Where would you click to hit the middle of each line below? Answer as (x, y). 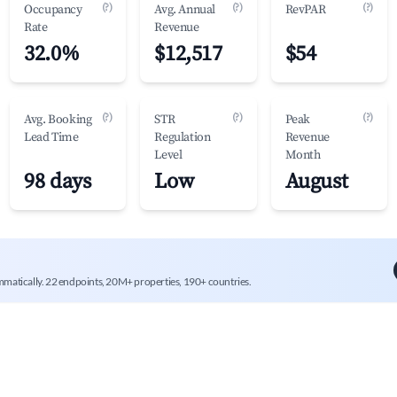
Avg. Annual (185, 10)
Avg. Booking (58, 120)
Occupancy (53, 10)
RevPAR (305, 10)
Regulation (183, 137)
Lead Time (51, 137)
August (316, 182)
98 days (58, 182)
